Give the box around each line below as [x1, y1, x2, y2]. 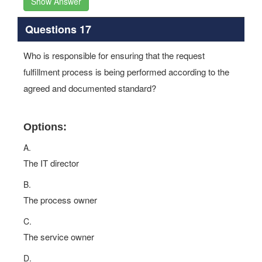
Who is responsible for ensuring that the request [23, 49, 205, 61]
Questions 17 [25, 21, 91, 37]
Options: [23, 121, 67, 133]
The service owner [23, 230, 94, 243]
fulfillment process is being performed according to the [23, 65, 229, 78]
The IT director [23, 157, 79, 169]
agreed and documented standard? [23, 82, 156, 94]
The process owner [23, 194, 97, 206]
